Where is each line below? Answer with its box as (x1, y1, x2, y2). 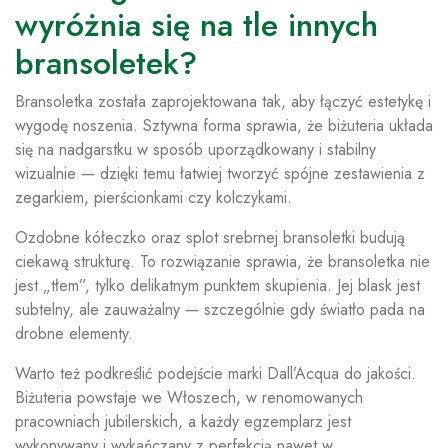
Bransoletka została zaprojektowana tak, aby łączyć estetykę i (15, 90, 431, 114)
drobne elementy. (15, 322, 133, 346)
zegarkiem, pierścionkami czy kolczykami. (15, 186, 292, 210)
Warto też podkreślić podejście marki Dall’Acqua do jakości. (15, 362, 416, 386)
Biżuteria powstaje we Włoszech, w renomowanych (15, 386, 363, 410)
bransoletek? (15, 40, 197, 87)
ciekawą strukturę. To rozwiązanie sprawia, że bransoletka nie (15, 250, 430, 274)
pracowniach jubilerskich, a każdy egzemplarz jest (15, 410, 351, 434)
